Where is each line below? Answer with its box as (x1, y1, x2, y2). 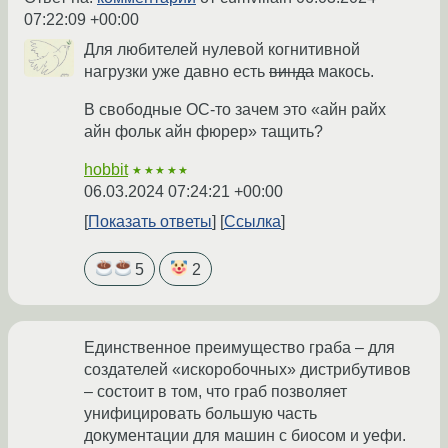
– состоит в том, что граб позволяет (84, 382, 347, 400)
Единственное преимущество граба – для (84, 338, 395, 356)
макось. (314, 63, 374, 81)
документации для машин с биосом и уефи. (84, 426, 406, 444)
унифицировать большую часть (84, 404, 317, 422)
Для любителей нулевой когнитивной (84, 41, 360, 59)
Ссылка (224, 213, 281, 231)
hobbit (84, 161, 128, 179)
